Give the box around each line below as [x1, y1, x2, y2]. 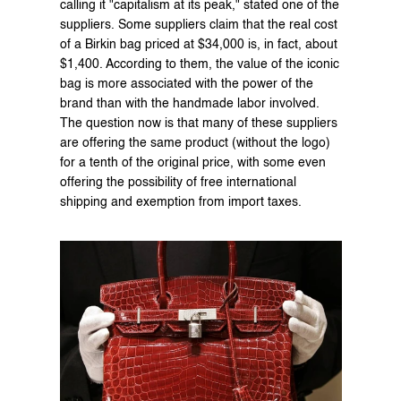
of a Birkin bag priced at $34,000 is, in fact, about [59, 38, 337, 51]
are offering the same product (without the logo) [59, 136, 330, 149]
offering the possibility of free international [59, 175, 296, 189]
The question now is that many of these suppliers [59, 116, 337, 130]
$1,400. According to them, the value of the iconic [59, 57, 339, 71]
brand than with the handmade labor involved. [59, 97, 320, 110]
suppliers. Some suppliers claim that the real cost [59, 18, 337, 31]
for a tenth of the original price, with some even [59, 156, 326, 169]
